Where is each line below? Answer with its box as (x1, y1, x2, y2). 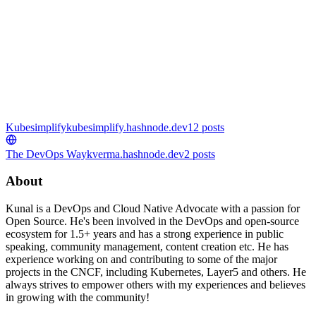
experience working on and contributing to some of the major (6, 253, 277, 265)
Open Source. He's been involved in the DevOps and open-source (6, 215, 299, 227)
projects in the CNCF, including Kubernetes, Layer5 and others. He (6, 266, 306, 278)
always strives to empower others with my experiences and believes (6, 279, 305, 291)
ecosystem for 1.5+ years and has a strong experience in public (6, 228, 284, 240)
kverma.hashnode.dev (87, 147, 184, 160)
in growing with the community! (6, 291, 150, 303)
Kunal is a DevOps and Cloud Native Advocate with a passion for (6, 202, 300, 214)
